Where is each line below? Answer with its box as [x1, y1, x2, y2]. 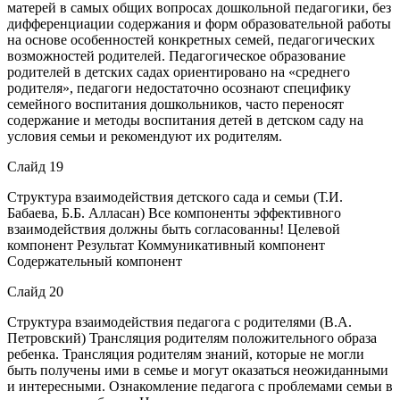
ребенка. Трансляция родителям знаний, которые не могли [7, 346, 364, 362]
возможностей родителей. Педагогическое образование [7, 47, 346, 63]
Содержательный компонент [7, 253, 182, 269]
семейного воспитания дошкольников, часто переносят [7, 96, 344, 112]
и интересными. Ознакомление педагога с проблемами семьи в [7, 378, 393, 394]
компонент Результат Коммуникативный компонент [7, 237, 325, 253]
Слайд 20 [7, 283, 63, 299]
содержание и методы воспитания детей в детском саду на [7, 112, 363, 128]
